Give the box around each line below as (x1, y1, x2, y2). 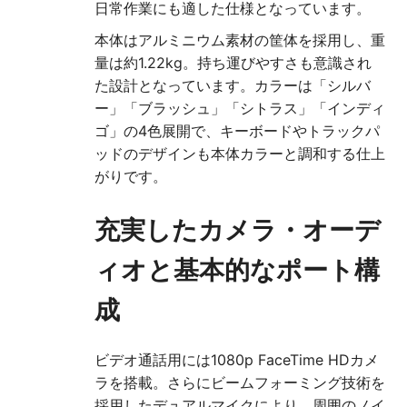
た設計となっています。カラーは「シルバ (94, 76, 371, 95)
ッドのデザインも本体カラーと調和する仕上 (94, 144, 385, 164)
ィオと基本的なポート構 (94, 254, 380, 286)
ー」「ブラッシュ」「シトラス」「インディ (94, 99, 385, 118)
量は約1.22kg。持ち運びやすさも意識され (94, 54, 372, 73)
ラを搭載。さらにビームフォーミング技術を (94, 373, 385, 392)
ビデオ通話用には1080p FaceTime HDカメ (94, 351, 379, 370)
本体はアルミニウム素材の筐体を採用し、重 (94, 31, 385, 50)
